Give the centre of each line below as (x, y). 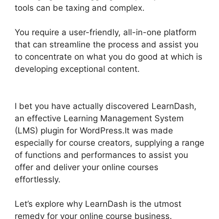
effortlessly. (38, 179)
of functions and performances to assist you (101, 155)
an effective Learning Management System (99, 118)
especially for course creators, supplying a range (109, 142)
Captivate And (168, 69)
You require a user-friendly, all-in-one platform (106, 33)
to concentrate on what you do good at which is (109, 57)
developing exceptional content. (77, 69)
